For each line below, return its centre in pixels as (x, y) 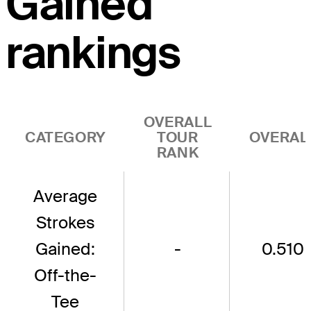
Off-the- (65, 275)
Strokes (65, 222)
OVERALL (178, 121)
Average (65, 196)
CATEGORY (66, 137)
